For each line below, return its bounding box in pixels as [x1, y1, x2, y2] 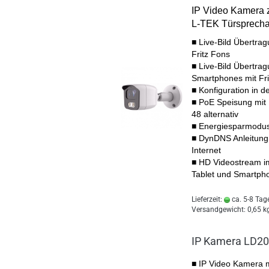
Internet [192, 145, 221, 155]
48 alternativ [192, 109, 238, 119]
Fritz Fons [192, 49, 230, 59]
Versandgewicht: [192, 205, 247, 214]
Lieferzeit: [192, 195, 224, 204]
